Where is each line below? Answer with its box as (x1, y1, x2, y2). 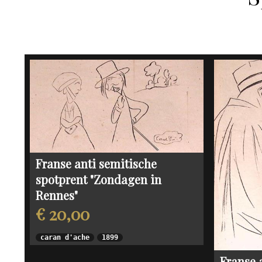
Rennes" (36, 187, 78, 204)
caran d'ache (40, 233, 89, 242)
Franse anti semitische (36, 156, 157, 172)
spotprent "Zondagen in (36, 171, 161, 188)
